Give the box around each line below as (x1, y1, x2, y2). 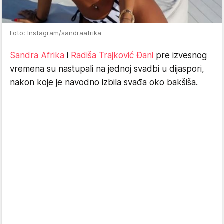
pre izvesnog (153, 50, 207, 60)
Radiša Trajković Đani (71, 50, 153, 60)
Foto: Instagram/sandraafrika (10, 28, 101, 37)
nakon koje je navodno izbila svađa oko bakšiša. (10, 77, 198, 87)
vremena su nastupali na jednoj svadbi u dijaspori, (10, 63, 204, 74)
